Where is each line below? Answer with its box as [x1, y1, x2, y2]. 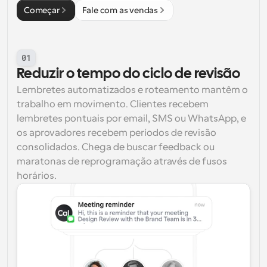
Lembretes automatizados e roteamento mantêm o [17, 85, 248, 95]
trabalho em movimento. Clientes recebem [17, 99, 209, 110]
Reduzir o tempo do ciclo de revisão [17, 67, 240, 81]
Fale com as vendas [82, 5, 159, 15]
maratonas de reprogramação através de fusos [17, 156, 227, 167]
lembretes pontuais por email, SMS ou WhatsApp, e [17, 113, 246, 124]
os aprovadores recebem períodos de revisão [17, 128, 216, 138]
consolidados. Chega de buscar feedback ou [17, 142, 215, 153]
